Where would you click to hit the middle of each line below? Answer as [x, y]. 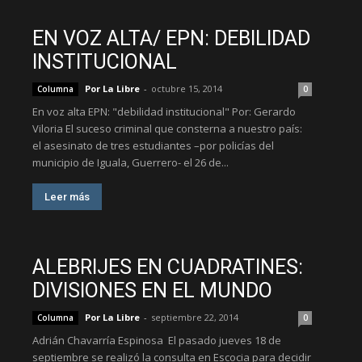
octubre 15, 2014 [187, 88]
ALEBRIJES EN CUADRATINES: [168, 267]
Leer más [67, 197]
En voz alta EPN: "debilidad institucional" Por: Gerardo [164, 112]
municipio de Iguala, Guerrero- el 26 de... [130, 162]
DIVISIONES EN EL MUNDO [152, 290]
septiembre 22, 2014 [195, 317]
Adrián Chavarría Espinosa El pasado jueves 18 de [157, 340]
